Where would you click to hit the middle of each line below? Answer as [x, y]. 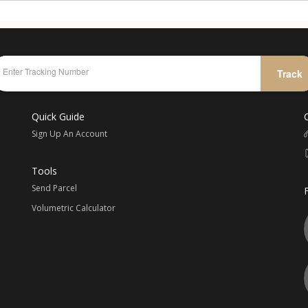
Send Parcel [54, 188]
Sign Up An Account [69, 134]
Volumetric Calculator [73, 208]
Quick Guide [58, 117]
